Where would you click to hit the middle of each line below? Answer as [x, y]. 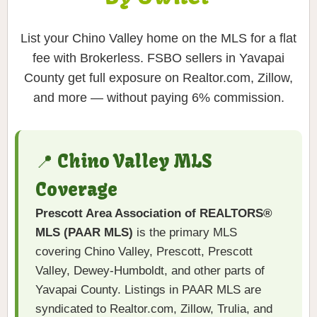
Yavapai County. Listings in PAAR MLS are [148, 290]
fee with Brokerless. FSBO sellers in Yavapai [158, 58]
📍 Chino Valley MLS [123, 162]
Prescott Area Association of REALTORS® [154, 214]
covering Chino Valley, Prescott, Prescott [144, 252]
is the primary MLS [185, 233]
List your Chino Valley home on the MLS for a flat [158, 39]
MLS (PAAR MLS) [84, 233]
